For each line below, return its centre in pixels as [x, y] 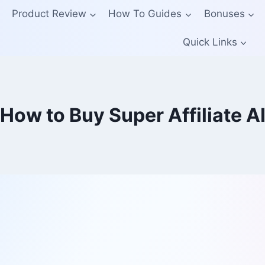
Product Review [49, 14]
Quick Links [210, 42]
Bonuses [224, 14]
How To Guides [145, 14]
